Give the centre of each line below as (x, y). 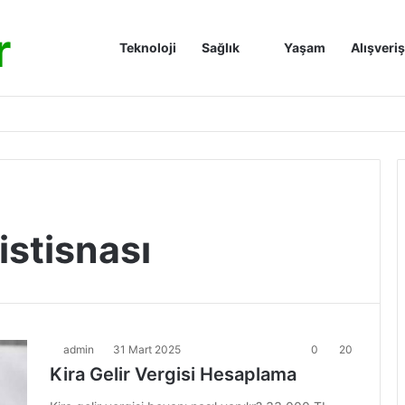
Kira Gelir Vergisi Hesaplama (173, 374)
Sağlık (221, 47)
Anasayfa (118, 47)
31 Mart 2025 (147, 349)
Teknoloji (148, 47)
